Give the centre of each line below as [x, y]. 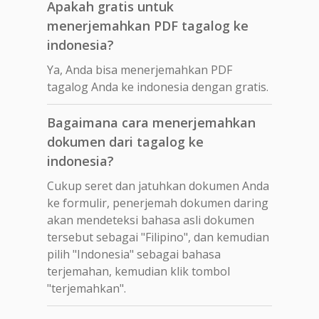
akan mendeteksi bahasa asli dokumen [151, 220]
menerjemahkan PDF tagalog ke [148, 25]
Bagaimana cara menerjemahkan [151, 122]
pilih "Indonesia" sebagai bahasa [134, 254]
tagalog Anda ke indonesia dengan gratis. [158, 87]
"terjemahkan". [87, 288]
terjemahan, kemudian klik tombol [138, 271]
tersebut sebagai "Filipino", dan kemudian [158, 237]
